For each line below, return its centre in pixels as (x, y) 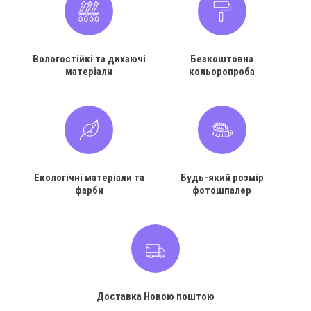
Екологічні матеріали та (89, 177)
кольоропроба (222, 71)
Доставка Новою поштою (155, 296)
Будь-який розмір (222, 177)
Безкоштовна (222, 59)
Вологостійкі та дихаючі (89, 59)
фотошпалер (222, 190)
